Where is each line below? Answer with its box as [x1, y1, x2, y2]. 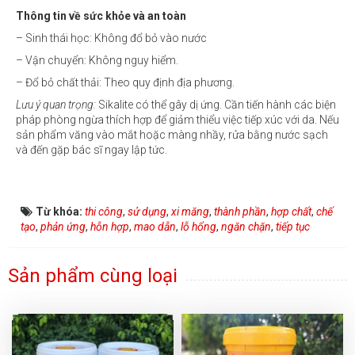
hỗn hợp [90, 219, 129, 233]
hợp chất [271, 204, 311, 218]
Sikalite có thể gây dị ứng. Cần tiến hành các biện [98, 97, 336, 111]
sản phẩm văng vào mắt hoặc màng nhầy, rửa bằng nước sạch [16, 128, 328, 141]
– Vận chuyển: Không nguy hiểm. [16, 53, 178, 67]
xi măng [171, 204, 209, 218]
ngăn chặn [221, 219, 271, 233]
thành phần [214, 204, 266, 218]
